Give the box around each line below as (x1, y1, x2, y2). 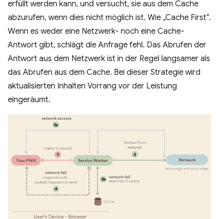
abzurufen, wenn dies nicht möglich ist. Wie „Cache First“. (8, 13, 211, 23)
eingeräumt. (8, 95, 50, 105)
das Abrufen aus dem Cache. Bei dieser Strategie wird (8, 67, 200, 78)
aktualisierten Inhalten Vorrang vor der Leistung (8, 81, 177, 91)
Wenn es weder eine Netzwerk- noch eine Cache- (8, 26, 184, 37)
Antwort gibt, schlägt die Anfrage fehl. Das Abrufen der (8, 40, 206, 50)
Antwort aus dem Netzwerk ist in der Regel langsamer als (8, 54, 210, 64)
